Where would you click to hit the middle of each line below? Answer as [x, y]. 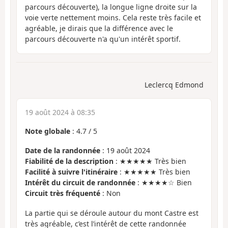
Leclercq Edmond [174, 84]
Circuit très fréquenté [63, 193]
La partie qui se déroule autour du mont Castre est [112, 213]
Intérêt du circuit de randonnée [80, 183]
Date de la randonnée [63, 151]
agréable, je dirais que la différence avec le [99, 28]
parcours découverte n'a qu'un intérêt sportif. [103, 39]
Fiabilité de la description [69, 161]
